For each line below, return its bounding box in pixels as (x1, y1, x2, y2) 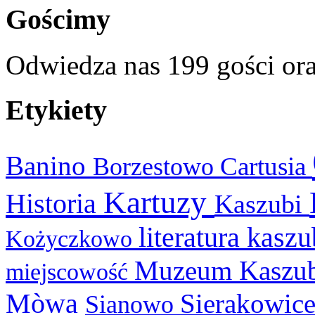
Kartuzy (103, 184, 214, 220)
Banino (6, 150, 93, 181)
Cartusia (220, 151, 312, 181)
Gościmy (6, 3, 110, 35)
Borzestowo (93, 152, 220, 181)
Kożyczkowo (6, 224, 139, 252)
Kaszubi (214, 189, 309, 219)
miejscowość (6, 257, 134, 285)
